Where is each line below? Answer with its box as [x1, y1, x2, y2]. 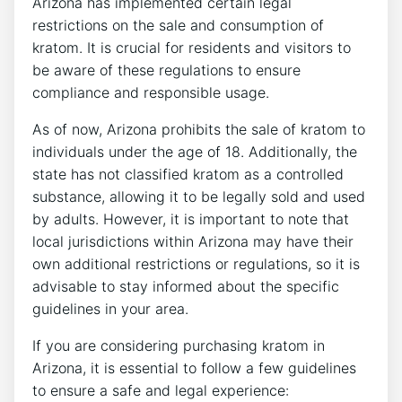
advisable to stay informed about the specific [32, 276, 339, 295]
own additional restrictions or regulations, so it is [32, 254, 360, 273]
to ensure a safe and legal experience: [32, 380, 289, 399]
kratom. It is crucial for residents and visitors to [32, 38, 351, 57]
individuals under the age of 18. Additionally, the [32, 142, 357, 161]
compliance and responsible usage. [32, 83, 269, 101]
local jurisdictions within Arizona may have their [32, 232, 354, 250]
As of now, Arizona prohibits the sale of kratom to [32, 119, 365, 138]
